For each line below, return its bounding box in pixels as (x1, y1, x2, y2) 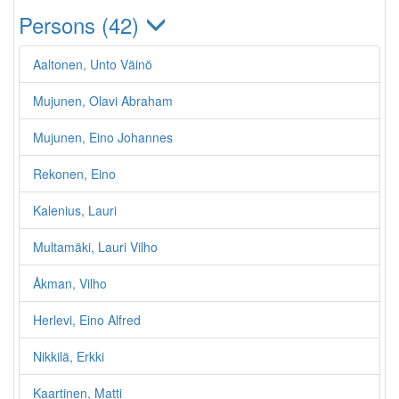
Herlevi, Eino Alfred (33, 311, 141, 329)
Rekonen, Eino (33, 165, 116, 183)
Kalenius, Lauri (33, 201, 117, 219)
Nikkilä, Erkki (33, 347, 104, 365)
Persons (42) (19, 9, 145, 40)
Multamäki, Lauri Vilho (33, 238, 158, 256)
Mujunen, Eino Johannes (33, 128, 173, 146)
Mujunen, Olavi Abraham (33, 92, 173, 110)
